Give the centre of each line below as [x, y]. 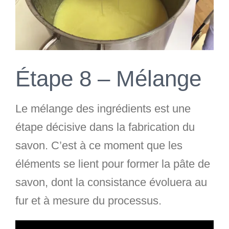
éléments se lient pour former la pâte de [113, 164]
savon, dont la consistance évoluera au [111, 182]
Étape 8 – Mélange [108, 79]
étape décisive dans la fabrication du [105, 127]
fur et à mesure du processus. [88, 201]
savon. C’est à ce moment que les [99, 146]
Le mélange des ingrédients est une [103, 109]
